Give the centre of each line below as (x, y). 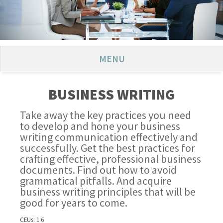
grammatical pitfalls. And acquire (96, 181)
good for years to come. (74, 203)
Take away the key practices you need (106, 115)
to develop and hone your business (100, 126)
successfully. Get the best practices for (108, 148)
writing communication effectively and (109, 137)
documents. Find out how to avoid (99, 170)
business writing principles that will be (108, 192)
